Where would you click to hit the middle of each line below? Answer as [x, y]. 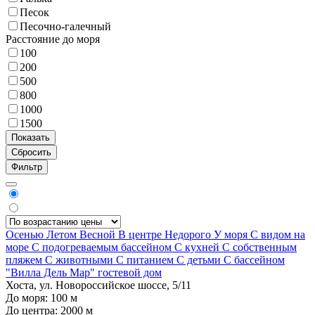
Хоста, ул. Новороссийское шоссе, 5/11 [98, 285]
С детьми [200, 259]
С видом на [278, 234]
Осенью [26, 234]
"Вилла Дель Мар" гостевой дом [84, 272]
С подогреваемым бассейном [103, 247]
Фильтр [27, 167]
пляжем [25, 259]
